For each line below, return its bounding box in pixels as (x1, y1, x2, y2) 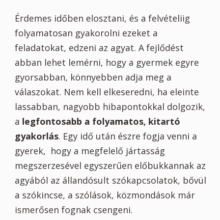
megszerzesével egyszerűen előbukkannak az (15, 160, 206, 172)
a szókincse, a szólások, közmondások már (15, 189, 195, 201)
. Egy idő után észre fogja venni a (58, 130, 197, 142)
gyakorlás (15, 130, 58, 142)
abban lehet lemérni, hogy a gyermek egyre (15, 56, 199, 69)
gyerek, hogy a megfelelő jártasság (15, 145, 165, 157)
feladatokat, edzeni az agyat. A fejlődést (15, 42, 184, 54)
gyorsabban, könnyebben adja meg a (15, 71, 171, 83)
